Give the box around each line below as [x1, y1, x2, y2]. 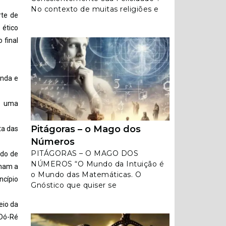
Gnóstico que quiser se [31, 181, 117, 190]
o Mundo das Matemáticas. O [31, 170, 141, 179]
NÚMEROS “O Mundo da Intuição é [31, 159, 164, 168]
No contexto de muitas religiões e [31, 5, 159, 14]
